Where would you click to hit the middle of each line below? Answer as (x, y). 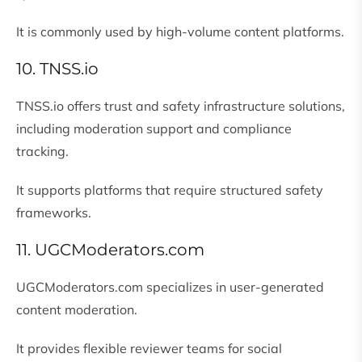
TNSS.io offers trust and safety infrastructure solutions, (181, 106)
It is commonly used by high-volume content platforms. (180, 32)
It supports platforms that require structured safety (170, 190)
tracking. (42, 152)
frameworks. (54, 213)
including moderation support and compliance (154, 129)
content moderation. (77, 310)
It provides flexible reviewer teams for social (149, 349)
